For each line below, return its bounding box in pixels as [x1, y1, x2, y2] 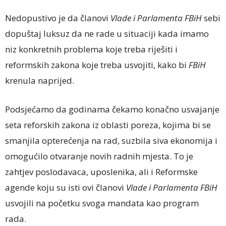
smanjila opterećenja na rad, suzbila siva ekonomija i [5, 135, 217, 146]
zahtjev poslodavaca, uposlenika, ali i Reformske [5, 166, 198, 178]
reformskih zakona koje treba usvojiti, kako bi [5, 59, 189, 71]
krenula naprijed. [5, 75, 74, 86]
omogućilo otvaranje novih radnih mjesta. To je [5, 150, 193, 162]
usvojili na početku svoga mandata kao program [5, 197, 199, 209]
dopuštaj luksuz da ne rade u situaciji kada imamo [5, 28, 209, 39]
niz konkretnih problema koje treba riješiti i [5, 43, 178, 55]
